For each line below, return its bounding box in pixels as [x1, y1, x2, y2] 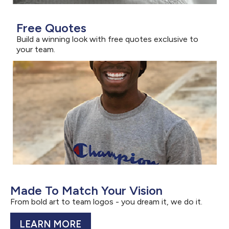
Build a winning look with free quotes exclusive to [16, 34, 198, 44]
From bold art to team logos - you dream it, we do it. [10, 197, 202, 207]
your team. [16, 44, 55, 55]
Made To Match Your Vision [10, 183, 163, 198]
